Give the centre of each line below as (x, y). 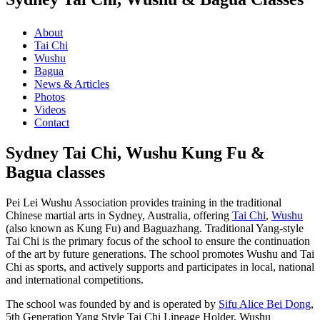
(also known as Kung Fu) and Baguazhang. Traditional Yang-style (155, 228)
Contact (52, 122)
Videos (50, 109)
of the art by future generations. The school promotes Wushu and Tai (160, 254)
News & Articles (72, 84)
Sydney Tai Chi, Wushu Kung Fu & (135, 152)
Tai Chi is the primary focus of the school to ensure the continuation (158, 241)
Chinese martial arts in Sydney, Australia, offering (119, 215)
